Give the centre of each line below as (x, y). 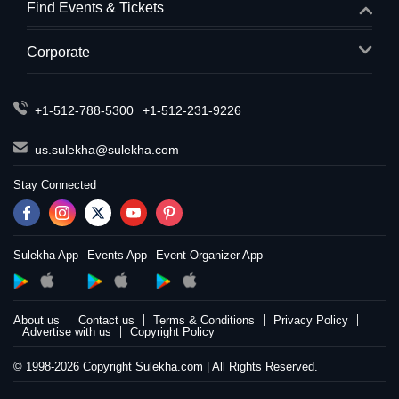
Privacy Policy (311, 320)
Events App (117, 255)
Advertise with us (67, 332)
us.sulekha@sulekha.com (107, 150)
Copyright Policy (172, 332)
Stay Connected (55, 185)
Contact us (106, 320)
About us (37, 320)
